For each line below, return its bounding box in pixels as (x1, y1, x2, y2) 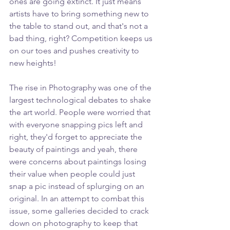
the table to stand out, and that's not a (9, 21, 150, 31)
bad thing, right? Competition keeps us (9, 33, 155, 43)
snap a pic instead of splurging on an (9, 181, 146, 191)
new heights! (9, 57, 56, 68)
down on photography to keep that (9, 218, 140, 228)
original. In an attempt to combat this (9, 193, 146, 203)
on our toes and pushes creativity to (9, 45, 141, 55)
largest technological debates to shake (9, 94, 153, 105)
